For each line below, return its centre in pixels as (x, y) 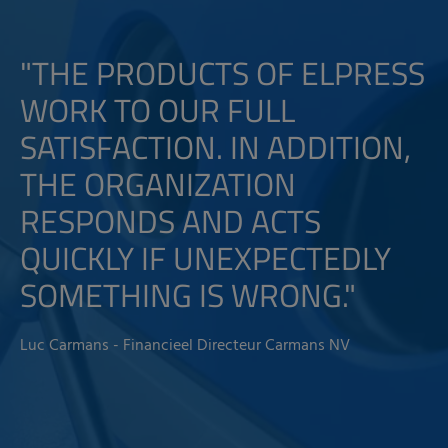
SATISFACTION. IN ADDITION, (215, 147)
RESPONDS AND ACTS (170, 221)
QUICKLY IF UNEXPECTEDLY (205, 258)
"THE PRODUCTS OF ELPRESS (222, 73)
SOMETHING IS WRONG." (188, 295)
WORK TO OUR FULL (157, 110)
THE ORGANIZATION (158, 184)
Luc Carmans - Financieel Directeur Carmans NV (185, 346)
